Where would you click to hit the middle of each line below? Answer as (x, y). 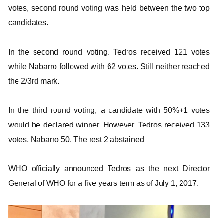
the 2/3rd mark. (34, 81)
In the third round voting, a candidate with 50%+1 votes (109, 110)
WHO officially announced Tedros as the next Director (109, 169)
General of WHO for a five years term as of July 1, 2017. (103, 183)
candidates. (28, 23)
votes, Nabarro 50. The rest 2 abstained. (77, 139)
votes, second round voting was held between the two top (109, 8)
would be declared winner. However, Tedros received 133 (109, 125)
